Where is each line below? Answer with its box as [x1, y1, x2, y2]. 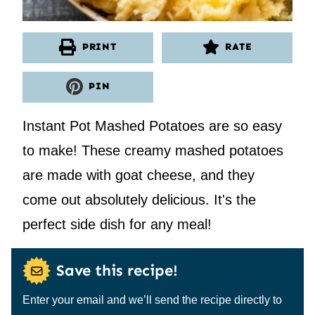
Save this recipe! [56, 261, 178, 281]
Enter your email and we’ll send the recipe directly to [22, 293, 282, 306]
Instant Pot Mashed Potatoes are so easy [22, 117, 282, 134]
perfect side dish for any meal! [22, 216, 212, 232]
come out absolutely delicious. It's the [22, 191, 256, 207]
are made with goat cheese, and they [22, 167, 255, 183]
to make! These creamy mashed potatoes [22, 142, 283, 158]
